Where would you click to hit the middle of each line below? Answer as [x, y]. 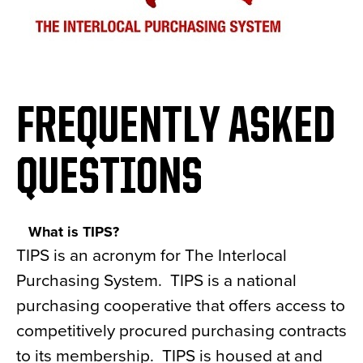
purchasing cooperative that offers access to [181, 306]
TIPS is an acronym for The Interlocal [152, 256]
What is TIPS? [68, 232]
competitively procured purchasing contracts [181, 331]
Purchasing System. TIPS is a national [156, 281]
